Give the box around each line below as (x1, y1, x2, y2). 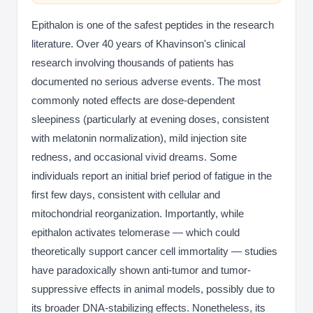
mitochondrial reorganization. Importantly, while (31, 208, 244, 219)
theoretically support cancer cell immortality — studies (31, 245, 277, 257)
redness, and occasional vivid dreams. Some (31, 151, 237, 163)
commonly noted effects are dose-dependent (31, 94, 235, 106)
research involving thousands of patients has (31, 57, 234, 68)
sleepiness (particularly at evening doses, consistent (31, 113, 269, 125)
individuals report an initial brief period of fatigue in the (31, 170, 272, 182)
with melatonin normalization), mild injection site (31, 132, 247, 144)
